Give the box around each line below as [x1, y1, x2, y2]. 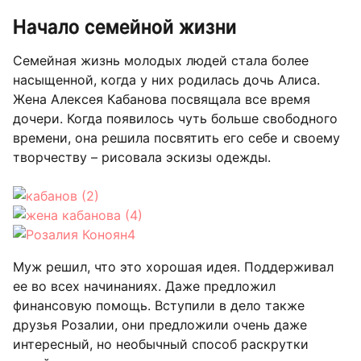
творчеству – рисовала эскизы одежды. [13, 148, 271, 165]
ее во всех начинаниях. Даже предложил [13, 277, 276, 294]
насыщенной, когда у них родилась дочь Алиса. [13, 71, 320, 88]
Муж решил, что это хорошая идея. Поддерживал [13, 258, 334, 275]
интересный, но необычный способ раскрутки [13, 335, 309, 352]
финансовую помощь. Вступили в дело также [13, 297, 305, 313]
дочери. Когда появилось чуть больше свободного [13, 110, 338, 127]
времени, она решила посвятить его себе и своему [13, 129, 340, 146]
